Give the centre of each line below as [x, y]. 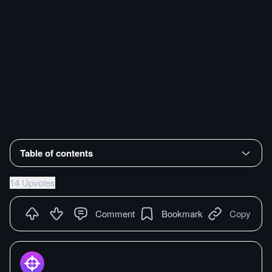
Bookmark [182, 213]
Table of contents [56, 153]
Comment [115, 213]
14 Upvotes [32, 182]
